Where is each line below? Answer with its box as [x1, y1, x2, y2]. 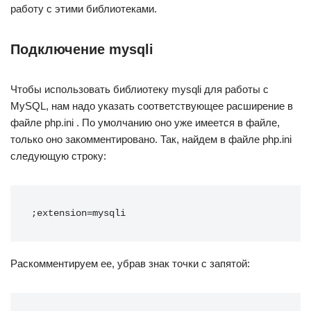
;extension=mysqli [31, 208, 126, 219]
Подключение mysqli [10, 42, 153, 57]
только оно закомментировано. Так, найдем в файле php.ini [10, 133, 292, 145]
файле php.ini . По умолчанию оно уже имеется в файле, [10, 117, 280, 128]
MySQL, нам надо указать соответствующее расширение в [10, 100, 293, 112]
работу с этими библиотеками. [10, 3, 157, 15]
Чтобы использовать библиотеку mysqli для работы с [10, 83, 269, 95]
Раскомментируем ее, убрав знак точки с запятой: [10, 258, 250, 269]
